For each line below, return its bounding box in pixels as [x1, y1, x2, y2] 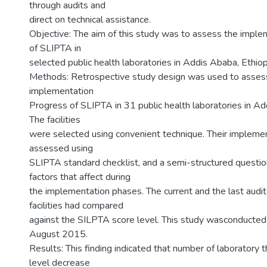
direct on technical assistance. [29, 13, 151, 26]
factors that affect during [29, 170, 131, 184]
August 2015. [29, 228, 88, 241]
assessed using [29, 142, 93, 155]
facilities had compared [29, 199, 123, 212]
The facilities [29, 113, 80, 126]
